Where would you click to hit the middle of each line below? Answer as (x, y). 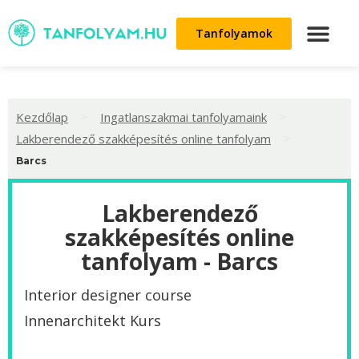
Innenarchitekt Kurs (93, 321)
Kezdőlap (42, 117)
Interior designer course (108, 295)
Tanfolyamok (234, 33)
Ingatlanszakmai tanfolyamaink (184, 117)
